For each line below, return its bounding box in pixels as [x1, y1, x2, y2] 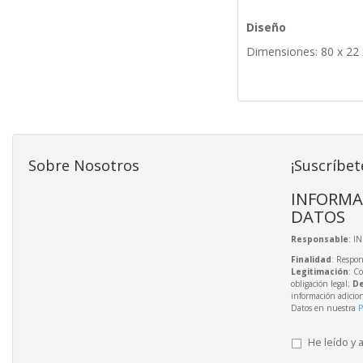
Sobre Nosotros [28, 156, 139, 176]
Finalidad [290, 254, 331, 266]
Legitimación [290, 266, 348, 278]
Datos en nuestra [290, 302, 358, 314]
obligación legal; [290, 278, 352, 290]
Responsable [290, 233, 348, 246]
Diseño [246, 19, 286, 36]
